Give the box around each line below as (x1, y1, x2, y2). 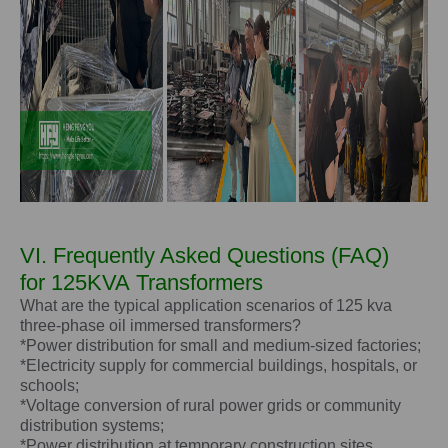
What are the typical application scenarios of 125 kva (20, 297, 392, 315)
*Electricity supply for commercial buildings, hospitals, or (20, 357, 417, 375)
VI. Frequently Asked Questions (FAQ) (20, 243, 389, 269)
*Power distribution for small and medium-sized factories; (20, 337, 421, 355)
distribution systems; (20, 417, 164, 435)
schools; (20, 377, 79, 395)
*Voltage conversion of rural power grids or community (20, 397, 401, 415)
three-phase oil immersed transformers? (20, 317, 301, 335)
